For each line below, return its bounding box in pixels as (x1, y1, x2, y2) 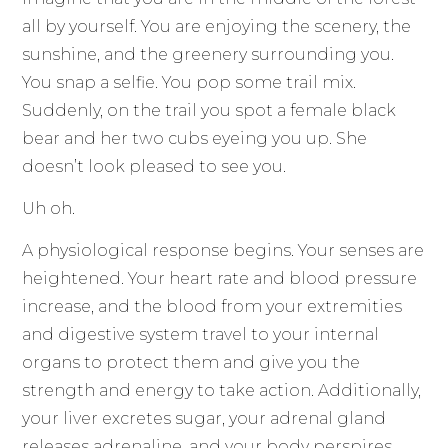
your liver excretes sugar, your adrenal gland (22, 409, 387, 429)
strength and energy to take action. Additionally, (22, 381, 422, 401)
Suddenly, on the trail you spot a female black (22, 100, 397, 120)
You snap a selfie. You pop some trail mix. (22, 72, 357, 92)
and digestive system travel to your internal (22, 325, 380, 345)
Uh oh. (22, 198, 76, 218)
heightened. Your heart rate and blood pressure (22, 269, 418, 289)
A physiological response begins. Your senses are (22, 241, 425, 261)
